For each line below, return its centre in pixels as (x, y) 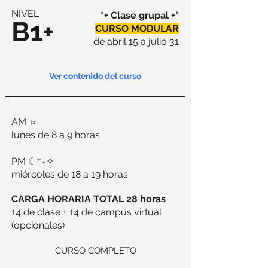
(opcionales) (38, 225)
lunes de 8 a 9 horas (56, 135)
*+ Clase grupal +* (140, 15)
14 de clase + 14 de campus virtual (86, 212)
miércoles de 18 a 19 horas (70, 174)
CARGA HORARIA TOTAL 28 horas (89, 199)
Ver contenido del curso (95, 76)
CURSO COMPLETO (96, 251)
